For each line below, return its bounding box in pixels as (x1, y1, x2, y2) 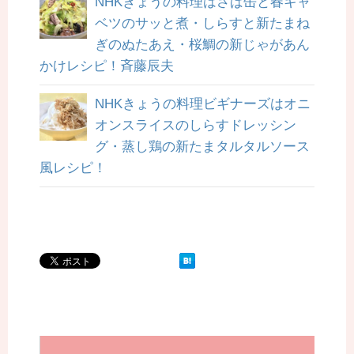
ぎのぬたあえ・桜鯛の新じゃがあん (95, 37, 310, 53)
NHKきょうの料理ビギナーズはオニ (95, 96, 311, 112)
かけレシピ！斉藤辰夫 (40, 58, 174, 74)
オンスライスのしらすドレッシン (95, 118, 296, 134)
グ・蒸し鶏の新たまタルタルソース (95, 139, 310, 155)
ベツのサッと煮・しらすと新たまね (95, 16, 310, 32)
